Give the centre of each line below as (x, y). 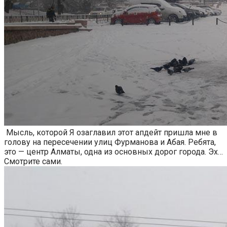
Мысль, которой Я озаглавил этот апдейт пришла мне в (111, 132)
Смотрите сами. (33, 161)
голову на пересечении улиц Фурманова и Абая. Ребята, (110, 142)
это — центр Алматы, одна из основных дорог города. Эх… (113, 152)
